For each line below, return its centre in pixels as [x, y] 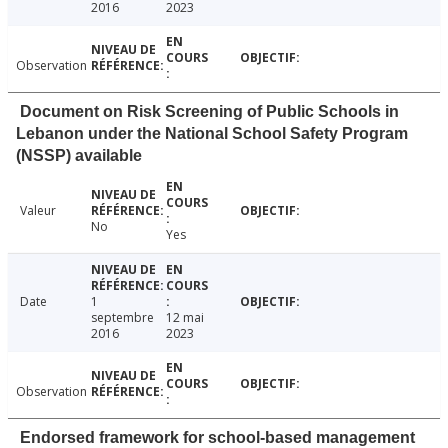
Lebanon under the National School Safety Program [212, 133]
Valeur [38, 210]
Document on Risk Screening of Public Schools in [209, 111]
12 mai [184, 317]
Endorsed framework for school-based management [217, 437]
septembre [122, 317]
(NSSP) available [79, 155]
